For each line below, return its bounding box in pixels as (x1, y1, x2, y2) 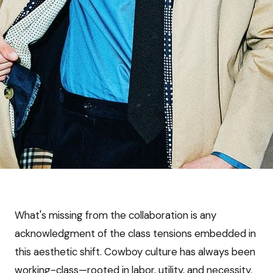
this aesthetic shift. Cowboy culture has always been (15, 245, 255, 259)
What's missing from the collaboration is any (15, 208, 216, 222)
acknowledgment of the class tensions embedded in (15, 227, 256, 241)
